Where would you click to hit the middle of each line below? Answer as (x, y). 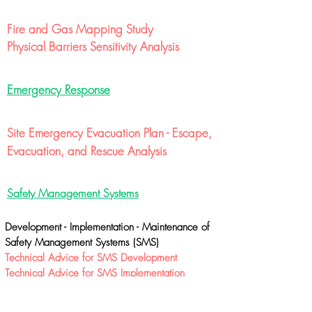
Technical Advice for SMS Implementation (95, 273)
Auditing (23, 302)
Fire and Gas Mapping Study (80, 29)
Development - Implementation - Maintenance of (107, 227)
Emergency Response (58, 89)
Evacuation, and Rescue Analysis (87, 151)
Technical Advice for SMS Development (91, 258)
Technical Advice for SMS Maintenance (91, 288)
